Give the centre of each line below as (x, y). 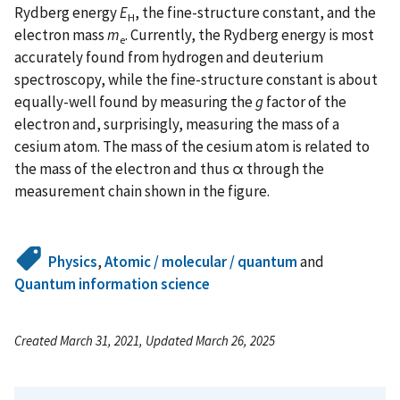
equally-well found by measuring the (135, 102)
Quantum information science (112, 284)
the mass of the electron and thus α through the (169, 169)
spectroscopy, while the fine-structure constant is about (196, 80)
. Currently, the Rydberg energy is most (250, 35)
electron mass (61, 35)
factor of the (306, 102)
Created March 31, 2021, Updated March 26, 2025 (145, 341)
